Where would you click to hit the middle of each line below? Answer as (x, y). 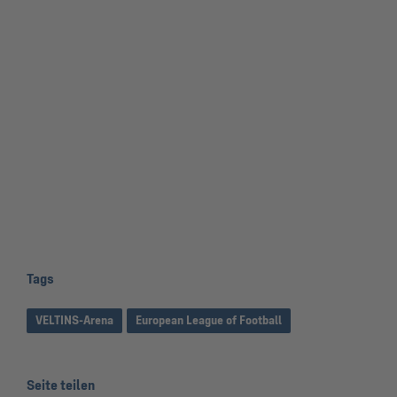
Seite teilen (61, 385)
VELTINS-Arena (74, 320)
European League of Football (209, 320)
